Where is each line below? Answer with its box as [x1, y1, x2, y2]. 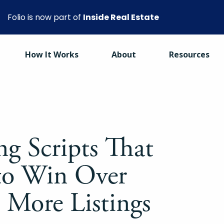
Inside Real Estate [83, 11, 159, 23]
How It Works [25, 49, 79, 60]
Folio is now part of [7, 11, 83, 23]
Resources [169, 49, 210, 60]
